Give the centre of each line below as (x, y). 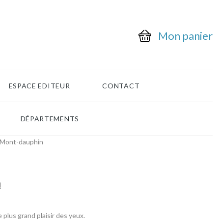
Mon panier (185, 36)
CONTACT (121, 86)
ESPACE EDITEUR (39, 86)
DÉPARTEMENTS (50, 119)
